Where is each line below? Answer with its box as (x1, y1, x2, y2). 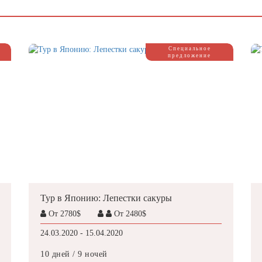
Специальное (168, 46, 211, 51)
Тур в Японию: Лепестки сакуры (40, 192, 172, 203)
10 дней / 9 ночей (40, 250, 108, 259)
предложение (168, 53, 211, 58)
